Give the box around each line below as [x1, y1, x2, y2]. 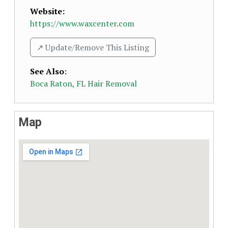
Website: [30, 6, 65, 17]
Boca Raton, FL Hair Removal [30, 78, 137, 89]
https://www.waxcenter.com [30, 18, 134, 29]
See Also [30, 66, 64, 77]
